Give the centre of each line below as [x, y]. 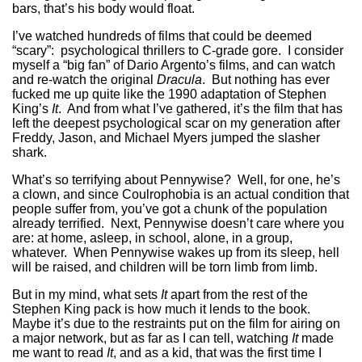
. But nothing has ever [266, 79]
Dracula [179, 79]
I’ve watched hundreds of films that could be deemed [162, 36]
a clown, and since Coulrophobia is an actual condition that [181, 194]
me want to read [59, 352]
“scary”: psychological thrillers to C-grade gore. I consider [178, 50]
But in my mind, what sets [86, 294]
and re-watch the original [84, 79]
